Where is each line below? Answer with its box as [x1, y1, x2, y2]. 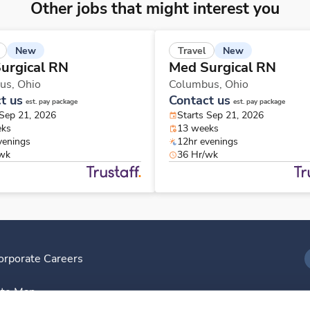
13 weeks [177, 122, 219, 136]
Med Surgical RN [169, 58, 276, 77]
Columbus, [169, 77, 225, 93]
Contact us [169, 92, 230, 109]
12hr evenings [177, 135, 238, 149]
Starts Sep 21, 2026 [177, 109, 264, 122]
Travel [178, 44, 206, 58]
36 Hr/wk [177, 148, 218, 162]
